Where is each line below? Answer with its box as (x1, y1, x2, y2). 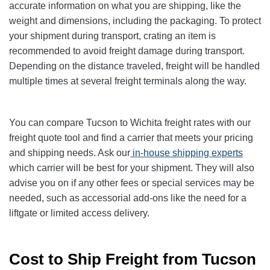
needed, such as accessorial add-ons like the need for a (9, 193, 246, 204)
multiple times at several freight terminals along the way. (9, 76, 246, 87)
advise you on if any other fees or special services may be (9, 178, 254, 189)
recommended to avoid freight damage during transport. (9, 46, 245, 57)
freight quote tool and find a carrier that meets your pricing (9, 133, 253, 143)
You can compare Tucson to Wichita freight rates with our (9, 118, 251, 128)
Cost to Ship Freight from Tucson (9, 250, 256, 269)
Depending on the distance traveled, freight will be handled (9, 61, 260, 72)
